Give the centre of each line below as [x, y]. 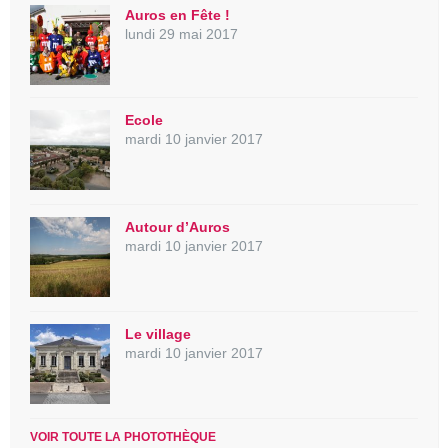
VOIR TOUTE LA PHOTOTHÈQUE [123, 436]
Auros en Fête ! [177, 14]
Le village [158, 333]
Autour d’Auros [177, 226]
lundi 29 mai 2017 [181, 33]
